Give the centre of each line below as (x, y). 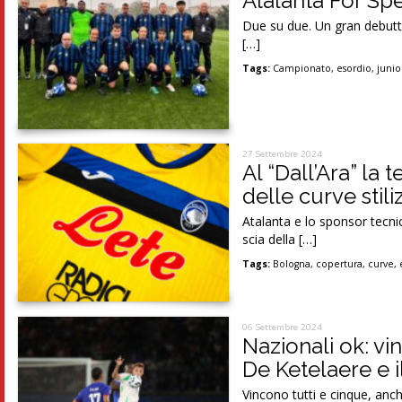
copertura (340, 263)
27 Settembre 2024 (283, 153)
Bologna (292, 263)
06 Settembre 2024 (283, 327)
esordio (354, 69)
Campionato (302, 69)
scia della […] (280, 239)
